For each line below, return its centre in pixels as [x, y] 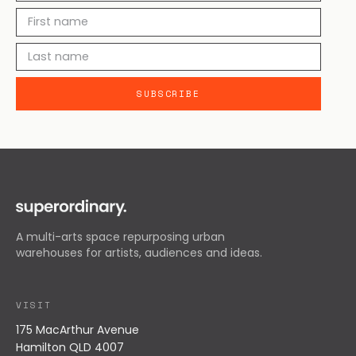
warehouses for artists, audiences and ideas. [139, 252]
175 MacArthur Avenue [77, 329]
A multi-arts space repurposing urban [120, 236]
